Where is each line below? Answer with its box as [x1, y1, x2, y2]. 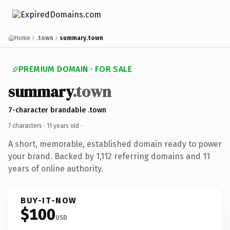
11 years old [47, 122, 79, 129]
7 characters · [8, 122, 47, 129]
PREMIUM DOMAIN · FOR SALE [18, 64, 132, 74]
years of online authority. [8, 163, 103, 174]
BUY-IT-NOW [21, 195, 77, 205]
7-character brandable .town [8, 105, 106, 114]
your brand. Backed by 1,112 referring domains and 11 [8, 151, 210, 161]
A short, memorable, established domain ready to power [8, 139, 222, 149]
